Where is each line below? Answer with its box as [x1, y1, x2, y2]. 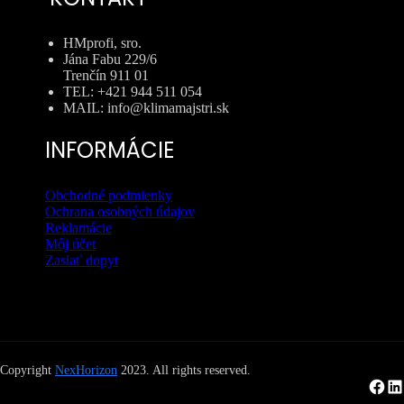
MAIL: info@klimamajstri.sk [63, 100, 229, 116]
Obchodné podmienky [45, 188, 172, 204]
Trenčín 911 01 [63, 68, 149, 84]
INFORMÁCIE [45, 135, 174, 166]
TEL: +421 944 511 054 [63, 84, 202, 100]
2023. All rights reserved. [117, 363, 251, 378]
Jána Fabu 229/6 [63, 51, 157, 68]
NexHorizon [55, 363, 117, 378]
